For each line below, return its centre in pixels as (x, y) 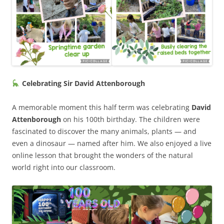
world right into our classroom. (64, 167)
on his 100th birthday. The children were (130, 119)
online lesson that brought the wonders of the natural (102, 155)
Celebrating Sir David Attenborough (82, 83)
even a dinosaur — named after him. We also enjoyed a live (112, 143)
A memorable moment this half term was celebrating (102, 107)
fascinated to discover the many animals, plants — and (104, 131)
